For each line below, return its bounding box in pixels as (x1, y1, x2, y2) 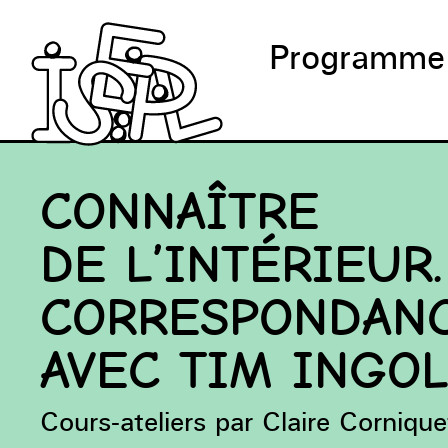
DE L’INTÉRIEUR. (40, 239, 444, 294)
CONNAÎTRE (40, 186, 320, 241)
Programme (268, 36, 445, 78)
